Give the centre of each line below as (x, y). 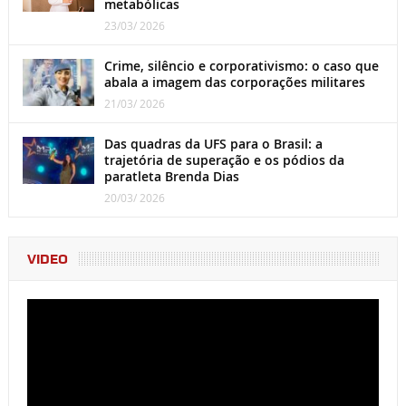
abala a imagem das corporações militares (234, 82)
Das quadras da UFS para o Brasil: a (213, 143)
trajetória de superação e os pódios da (224, 159)
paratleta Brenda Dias (171, 176)
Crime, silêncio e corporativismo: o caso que (241, 65)
